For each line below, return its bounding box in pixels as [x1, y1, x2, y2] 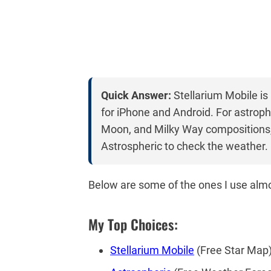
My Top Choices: [88, 214, 178, 235]
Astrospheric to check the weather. [101, 139, 268, 152]
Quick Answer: [101, 88, 171, 102]
